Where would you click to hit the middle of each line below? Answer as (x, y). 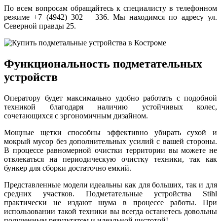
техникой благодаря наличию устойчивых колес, (110, 107)
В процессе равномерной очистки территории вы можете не (110, 150)
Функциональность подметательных (103, 63)
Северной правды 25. (40, 26)
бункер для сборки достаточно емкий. (68, 168)
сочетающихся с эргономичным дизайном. (76, 115)
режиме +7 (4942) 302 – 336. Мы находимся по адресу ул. (110, 17)
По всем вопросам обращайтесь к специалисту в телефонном (110, 8)
